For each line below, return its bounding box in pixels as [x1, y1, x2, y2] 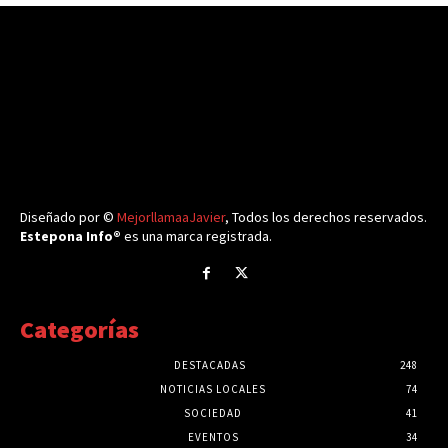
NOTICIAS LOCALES [160, 381, 266, 396]
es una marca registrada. [121, 227, 272, 246]
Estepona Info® [20, 227, 121, 246]
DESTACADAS [174, 357, 246, 372]
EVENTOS [187, 429, 239, 444]
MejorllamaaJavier [117, 208, 225, 227]
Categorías [20, 313, 139, 345]
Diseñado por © [20, 208, 117, 227]
